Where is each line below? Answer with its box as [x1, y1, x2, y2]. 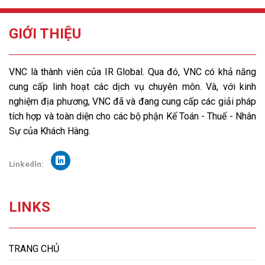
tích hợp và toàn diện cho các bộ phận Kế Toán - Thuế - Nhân [9, 111, 256, 122]
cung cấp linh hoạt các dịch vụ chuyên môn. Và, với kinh [9, 81, 256, 93]
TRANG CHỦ [9, 243, 59, 255]
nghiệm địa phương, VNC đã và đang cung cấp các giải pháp [9, 96, 256, 108]
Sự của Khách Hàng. [9, 125, 91, 137]
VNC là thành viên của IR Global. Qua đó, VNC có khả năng [9, 66, 256, 78]
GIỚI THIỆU [9, 25, 81, 43]
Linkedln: [9, 159, 44, 169]
